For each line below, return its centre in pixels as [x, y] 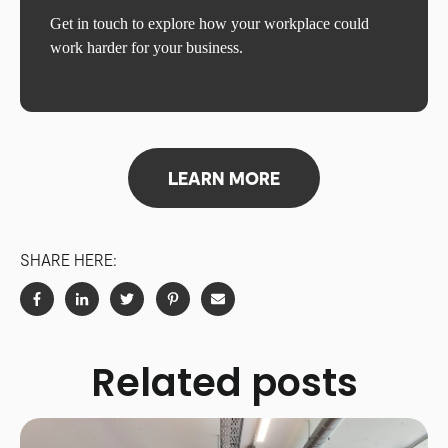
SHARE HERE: [68, 260]
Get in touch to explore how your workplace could [209, 23]
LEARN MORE [224, 178]
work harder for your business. [146, 47]
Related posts [224, 383]
